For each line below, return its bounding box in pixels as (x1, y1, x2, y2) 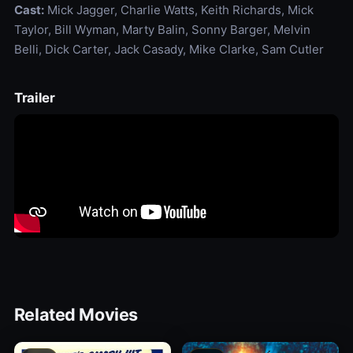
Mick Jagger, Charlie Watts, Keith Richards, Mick (43, 2, 314, 18)
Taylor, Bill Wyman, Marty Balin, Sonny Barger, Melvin (13, 22, 310, 38)
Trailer (13, 90, 55, 106)
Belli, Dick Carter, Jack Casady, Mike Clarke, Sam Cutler (13, 42, 324, 58)
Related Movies (13, 304, 138, 325)
